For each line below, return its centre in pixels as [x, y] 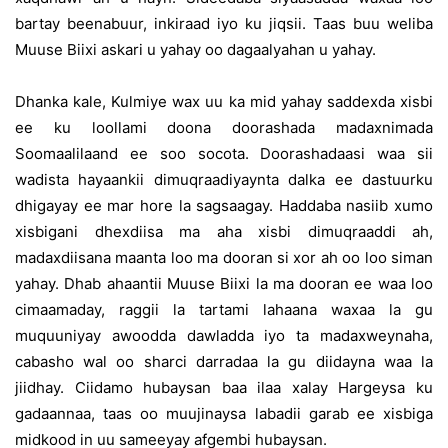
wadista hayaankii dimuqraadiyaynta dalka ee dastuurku [224, 179]
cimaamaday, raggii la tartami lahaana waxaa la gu [224, 309]
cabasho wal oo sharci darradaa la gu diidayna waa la [224, 361]
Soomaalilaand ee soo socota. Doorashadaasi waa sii [224, 153]
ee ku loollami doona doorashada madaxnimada [224, 127]
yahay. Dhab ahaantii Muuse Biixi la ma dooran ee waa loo [224, 283]
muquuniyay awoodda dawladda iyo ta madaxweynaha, [224, 335]
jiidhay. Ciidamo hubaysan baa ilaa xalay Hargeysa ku [224, 387]
